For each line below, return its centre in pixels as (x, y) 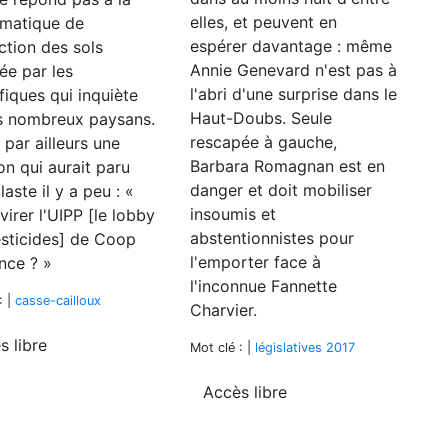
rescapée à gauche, (263, 141)
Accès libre (245, 391)
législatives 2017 (305, 347)
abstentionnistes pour (272, 237)
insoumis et (233, 213)
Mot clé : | (222, 347)
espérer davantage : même (291, 45)
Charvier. (223, 309)
